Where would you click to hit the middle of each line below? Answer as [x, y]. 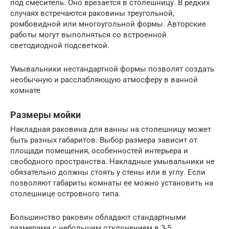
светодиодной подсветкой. [60, 45]
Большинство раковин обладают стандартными [98, 217]
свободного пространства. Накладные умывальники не [112, 161]
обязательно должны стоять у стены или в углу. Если [108, 172]
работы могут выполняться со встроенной [88, 35]
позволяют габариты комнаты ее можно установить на [112, 183]
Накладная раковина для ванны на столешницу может [111, 129]
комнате [25, 90]
